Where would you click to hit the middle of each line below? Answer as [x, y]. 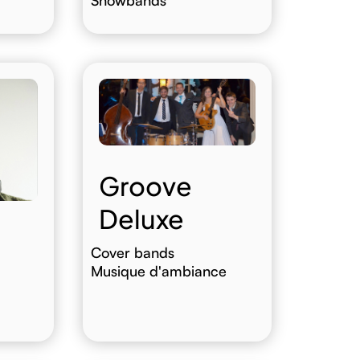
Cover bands [133, 253]
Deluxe [142, 219]
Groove [146, 186]
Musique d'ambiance [159, 271]
